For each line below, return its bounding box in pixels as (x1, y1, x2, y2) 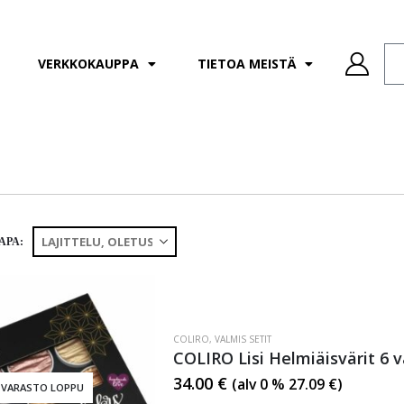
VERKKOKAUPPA (37, 55, 139, 72)
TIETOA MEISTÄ (197, 55, 296, 72)
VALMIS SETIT (214, 332, 271, 345)
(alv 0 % (231, 373, 289, 394)
